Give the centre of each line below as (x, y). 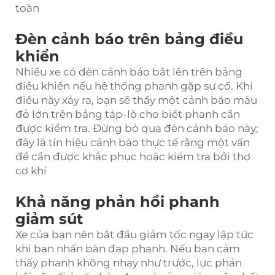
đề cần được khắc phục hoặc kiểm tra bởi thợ (133, 156)
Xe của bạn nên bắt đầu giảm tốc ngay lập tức (134, 234)
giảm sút (49, 219)
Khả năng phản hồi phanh (118, 201)
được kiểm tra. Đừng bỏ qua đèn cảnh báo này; (137, 128)
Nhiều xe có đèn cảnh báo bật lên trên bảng (129, 72)
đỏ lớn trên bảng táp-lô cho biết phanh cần (128, 114)
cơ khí (31, 170)
